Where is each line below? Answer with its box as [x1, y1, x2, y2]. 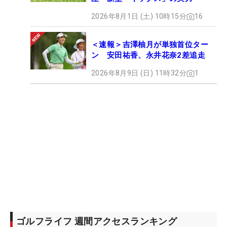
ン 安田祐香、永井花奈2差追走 [91, 51, 205, 60]
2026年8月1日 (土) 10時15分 [91, 12, 186, 21]
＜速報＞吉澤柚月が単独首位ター [91, 40, 208, 50]
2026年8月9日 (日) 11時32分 [91, 69, 186, 78]
